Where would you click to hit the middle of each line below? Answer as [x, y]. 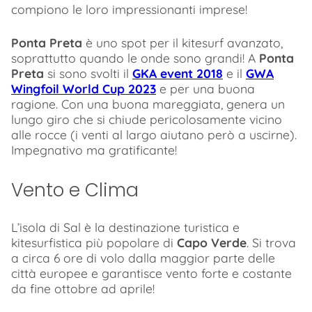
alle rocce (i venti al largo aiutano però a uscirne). [154, 135]
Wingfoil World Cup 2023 [84, 89]
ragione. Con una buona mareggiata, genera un [148, 104]
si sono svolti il [88, 73]
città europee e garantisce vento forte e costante [151, 273]
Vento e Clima [75, 189]
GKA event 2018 [178, 73]
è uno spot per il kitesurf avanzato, [182, 43]
